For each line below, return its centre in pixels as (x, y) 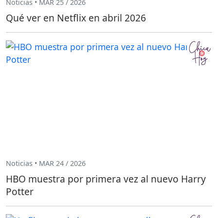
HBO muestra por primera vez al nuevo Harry (106, 179)
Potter (20, 191)
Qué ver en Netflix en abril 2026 (76, 18)
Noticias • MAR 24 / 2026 (46, 163)
